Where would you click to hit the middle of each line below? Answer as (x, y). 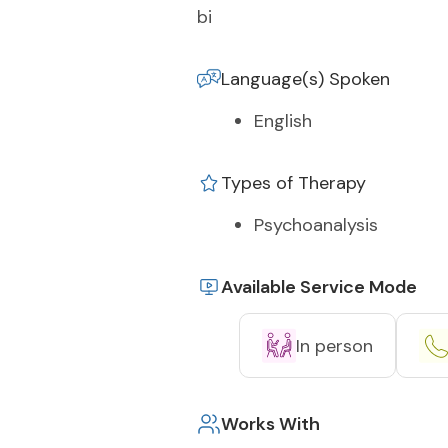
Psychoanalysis (316, 225)
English (283, 121)
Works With (270, 424)
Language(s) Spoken (305, 79)
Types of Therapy (293, 183)
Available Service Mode (319, 287)
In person (334, 345)
